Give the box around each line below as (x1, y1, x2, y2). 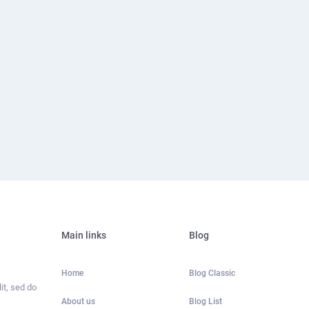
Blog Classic (188, 268, 235, 279)
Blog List (188, 297, 222, 307)
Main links (61, 230, 106, 241)
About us (61, 297, 95, 307)
